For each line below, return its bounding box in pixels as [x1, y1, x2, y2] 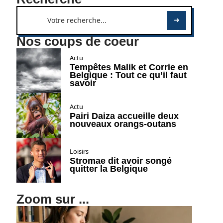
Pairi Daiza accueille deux [69, 111, 179, 121]
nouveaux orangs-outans [69, 119, 176, 129]
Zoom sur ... [16, 192, 89, 206]
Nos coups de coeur [16, 34, 139, 48]
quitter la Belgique [69, 164, 148, 174]
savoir [69, 78, 96, 88]
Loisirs [69, 147, 89, 156]
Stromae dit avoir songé [69, 156, 172, 166]
